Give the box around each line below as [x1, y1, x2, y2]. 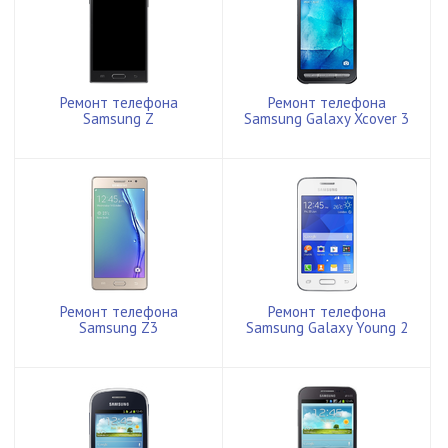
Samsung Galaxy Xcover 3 [244, 108, 409, 128]
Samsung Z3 [79, 317, 158, 337]
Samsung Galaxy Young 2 [245, 317, 408, 337]
